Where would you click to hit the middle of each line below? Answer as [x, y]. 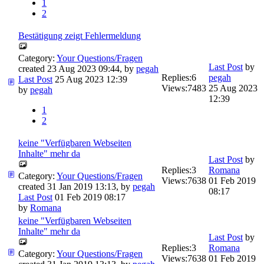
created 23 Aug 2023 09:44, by [77, 68]
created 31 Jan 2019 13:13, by [75, 186]
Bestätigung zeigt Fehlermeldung [80, 35]
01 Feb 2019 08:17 [89, 197]
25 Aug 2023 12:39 [90, 79]
